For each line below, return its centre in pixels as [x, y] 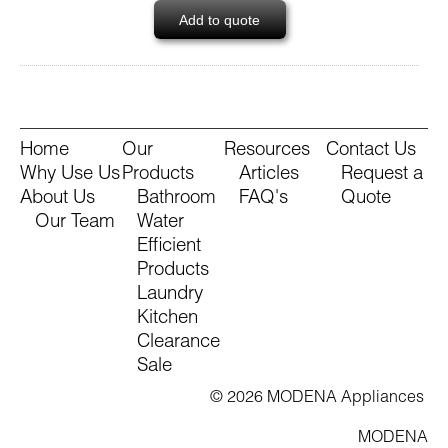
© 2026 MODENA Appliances [319, 399]
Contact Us [371, 151]
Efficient [169, 247]
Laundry [170, 295]
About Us [57, 199]
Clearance [178, 343]
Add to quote [220, 19]
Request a [382, 175]
